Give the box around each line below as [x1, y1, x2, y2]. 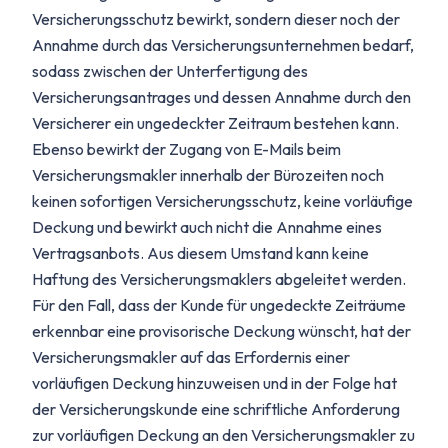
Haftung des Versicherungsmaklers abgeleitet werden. [32, 269, 406, 289]
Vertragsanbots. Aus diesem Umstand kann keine [32, 243, 369, 263]
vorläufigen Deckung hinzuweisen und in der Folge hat [32, 373, 397, 393]
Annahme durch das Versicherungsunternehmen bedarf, [32, 35, 414, 55]
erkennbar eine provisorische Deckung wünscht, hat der [32, 321, 411, 341]
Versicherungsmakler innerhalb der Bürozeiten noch [32, 165, 384, 185]
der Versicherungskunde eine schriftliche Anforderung [32, 399, 400, 419]
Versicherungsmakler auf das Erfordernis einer [32, 347, 350, 367]
